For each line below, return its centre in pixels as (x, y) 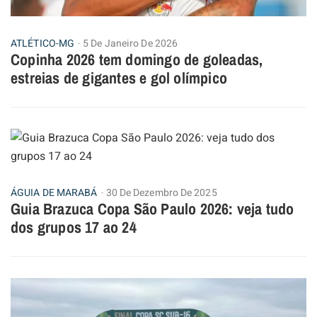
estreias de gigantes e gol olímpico (119, 77)
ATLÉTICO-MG (43, 43)
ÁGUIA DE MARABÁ (54, 192)
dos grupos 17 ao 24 (74, 227)
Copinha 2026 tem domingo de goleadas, (137, 59)
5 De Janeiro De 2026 (131, 43)
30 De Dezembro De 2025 (161, 192)
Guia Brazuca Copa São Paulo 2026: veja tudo (152, 208)
